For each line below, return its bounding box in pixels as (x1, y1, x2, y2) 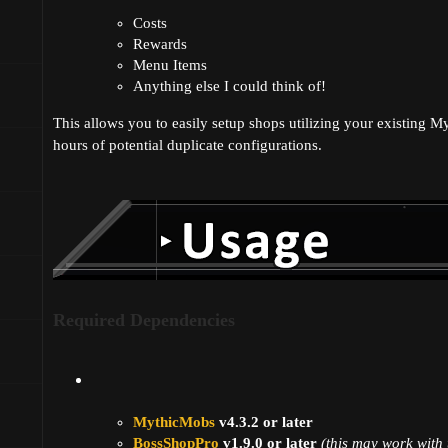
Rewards (133, 36, 187, 53)
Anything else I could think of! (133, 78, 326, 95)
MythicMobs (133, 414, 215, 431)
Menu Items (133, 57, 207, 74)
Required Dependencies (53, 310, 235, 331)
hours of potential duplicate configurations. (53, 137, 322, 154)
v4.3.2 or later (215, 414, 313, 431)
